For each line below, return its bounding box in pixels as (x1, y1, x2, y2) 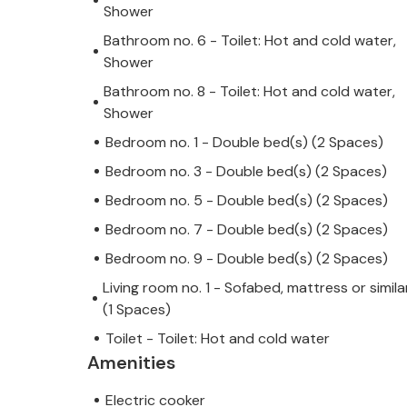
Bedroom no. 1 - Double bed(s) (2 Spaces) (105, 132, 383, 152)
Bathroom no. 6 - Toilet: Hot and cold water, (104, 30, 397, 50)
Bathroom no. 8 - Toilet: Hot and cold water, (104, 81, 396, 101)
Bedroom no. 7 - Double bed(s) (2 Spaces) (105, 219, 388, 239)
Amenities (87, 350, 175, 374)
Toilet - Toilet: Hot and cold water (105, 328, 330, 348)
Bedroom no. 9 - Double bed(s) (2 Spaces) (105, 248, 388, 268)
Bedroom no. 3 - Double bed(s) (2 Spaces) (105, 161, 387, 181)
